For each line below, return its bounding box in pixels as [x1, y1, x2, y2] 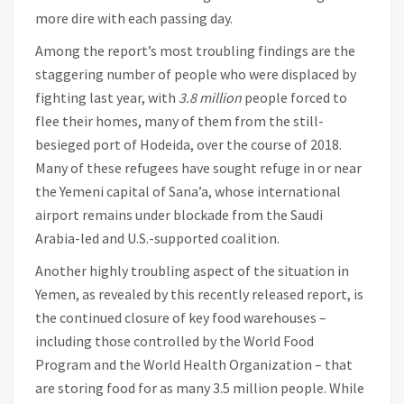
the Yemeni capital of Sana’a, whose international [35, 181, 341, 200]
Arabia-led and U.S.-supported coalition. [35, 228, 280, 247]
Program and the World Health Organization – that [35, 354, 353, 373]
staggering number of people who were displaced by [35, 64, 356, 83]
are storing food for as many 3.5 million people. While [35, 378, 364, 397]
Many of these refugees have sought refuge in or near [35, 158, 362, 177]
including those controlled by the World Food [35, 331, 314, 350]
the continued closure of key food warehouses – [35, 308, 326, 326]
